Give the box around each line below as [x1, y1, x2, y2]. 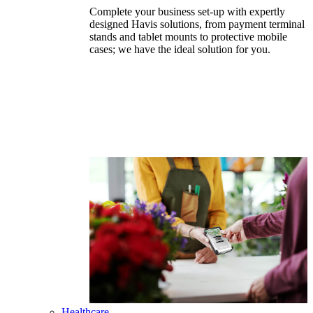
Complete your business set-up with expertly [89, 6, 285, 17]
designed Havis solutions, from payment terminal [89, 18, 305, 30]
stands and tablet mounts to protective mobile [89, 31, 287, 43]
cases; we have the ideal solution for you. [89, 43, 270, 55]
